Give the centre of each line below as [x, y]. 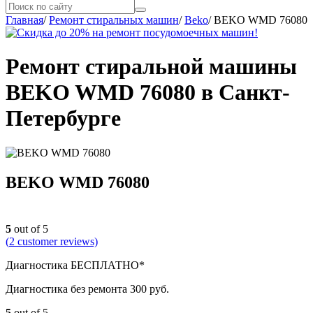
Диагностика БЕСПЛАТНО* [75, 265]
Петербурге [63, 118]
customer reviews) [56, 241]
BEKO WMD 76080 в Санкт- [148, 93]
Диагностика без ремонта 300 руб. [87, 289]
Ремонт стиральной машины [151, 67]
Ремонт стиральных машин [114, 20]
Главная [24, 20]
